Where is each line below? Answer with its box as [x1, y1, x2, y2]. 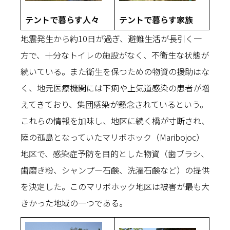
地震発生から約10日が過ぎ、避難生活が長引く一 [21, 32, 202, 45]
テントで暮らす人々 [25, 13, 99, 26]
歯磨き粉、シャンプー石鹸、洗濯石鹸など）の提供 [21, 164, 209, 176]
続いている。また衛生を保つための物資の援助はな [21, 65, 209, 78]
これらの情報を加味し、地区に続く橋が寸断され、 [21, 114, 209, 127]
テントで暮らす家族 [119, 13, 193, 26]
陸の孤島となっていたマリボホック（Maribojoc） [21, 131, 204, 143]
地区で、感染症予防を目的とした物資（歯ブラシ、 [21, 147, 209, 160]
